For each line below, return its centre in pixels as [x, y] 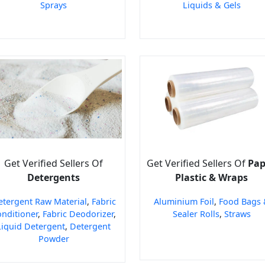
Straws [237, 214]
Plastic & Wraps [211, 178]
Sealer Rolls [196, 214]
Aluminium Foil [184, 202]
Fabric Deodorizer [78, 214]
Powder [54, 239]
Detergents [54, 178]
